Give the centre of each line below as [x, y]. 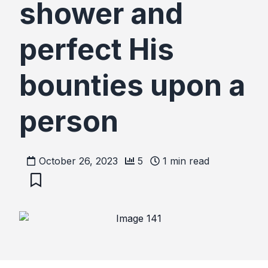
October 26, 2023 [78, 161]
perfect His [97, 50]
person [69, 121]
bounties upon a [132, 86]
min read [188, 161]
